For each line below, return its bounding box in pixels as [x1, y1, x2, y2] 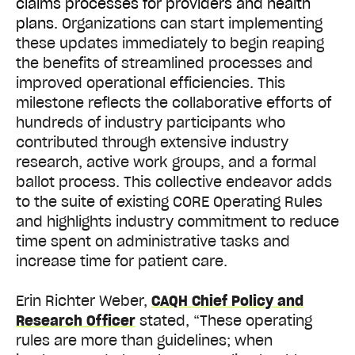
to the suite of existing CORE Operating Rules [16, 192, 323, 211]
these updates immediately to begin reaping [16, 33, 324, 52]
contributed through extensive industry [16, 132, 288, 151]
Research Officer [16, 311, 136, 330]
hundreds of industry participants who [16, 113, 285, 132]
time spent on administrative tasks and [16, 231, 290, 250]
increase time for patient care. [16, 251, 227, 270]
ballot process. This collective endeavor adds [16, 172, 332, 191]
